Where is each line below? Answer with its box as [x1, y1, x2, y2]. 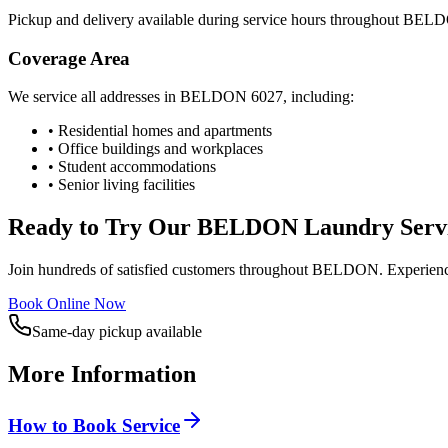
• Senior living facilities [48, 176, 195, 194]
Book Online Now [8, 295, 126, 313]
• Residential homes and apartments [48, 122, 272, 140]
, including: [283, 88, 354, 106]
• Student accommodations [48, 158, 216, 176]
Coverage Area [8, 47, 130, 69]
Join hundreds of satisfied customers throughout [8, 261, 312, 279]
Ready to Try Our [8, 214, 197, 241]
